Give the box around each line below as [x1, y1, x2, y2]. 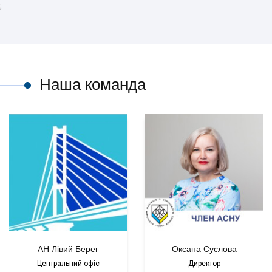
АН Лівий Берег [38, 243, 98, 255]
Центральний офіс [36, 259, 100, 268]
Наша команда [39, 73, 146, 95]
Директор [188, 259, 220, 268]
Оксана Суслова [171, 243, 237, 255]
